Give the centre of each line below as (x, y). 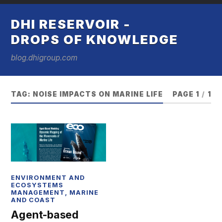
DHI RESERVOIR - (71, 24)
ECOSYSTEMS (37, 185)
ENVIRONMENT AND (48, 177)
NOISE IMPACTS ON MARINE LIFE (98, 94)
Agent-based (45, 214)
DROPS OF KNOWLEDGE (95, 39)
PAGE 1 (186, 94)
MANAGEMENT (38, 192)
